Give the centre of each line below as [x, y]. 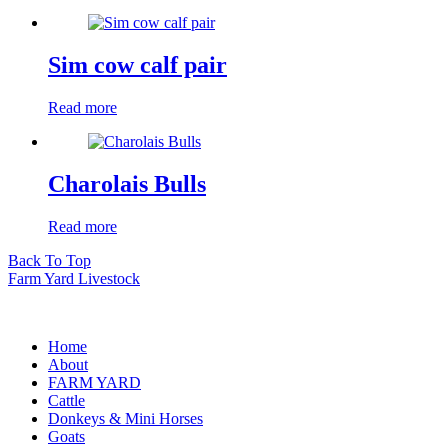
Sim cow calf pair [137, 65]
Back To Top [49, 260]
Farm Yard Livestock [74, 278]
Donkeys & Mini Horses [125, 418]
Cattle [66, 400]
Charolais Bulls [127, 184]
